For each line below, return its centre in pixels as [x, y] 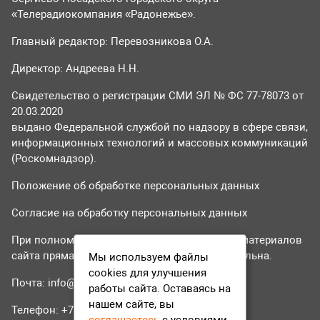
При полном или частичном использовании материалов [157, 240]
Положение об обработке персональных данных [135, 185]
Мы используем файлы [149, 257]
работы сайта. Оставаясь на [160, 289]
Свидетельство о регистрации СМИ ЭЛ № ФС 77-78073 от [157, 95]
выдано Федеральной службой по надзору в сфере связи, [160, 127]
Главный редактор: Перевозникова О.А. [112, 41]
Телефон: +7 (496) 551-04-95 [80, 310]
